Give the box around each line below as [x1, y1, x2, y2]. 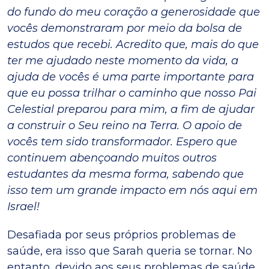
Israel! [7, 200, 40, 213]
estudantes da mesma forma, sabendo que [7, 168, 244, 181]
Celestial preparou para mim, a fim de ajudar [7, 103, 255, 116]
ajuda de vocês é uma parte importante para [7, 70, 254, 83]
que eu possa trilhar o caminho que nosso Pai [7, 86, 256, 100]
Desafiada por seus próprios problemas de [7, 228, 236, 241]
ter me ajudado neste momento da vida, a [7, 54, 238, 67]
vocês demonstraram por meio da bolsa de [7, 22, 242, 35]
